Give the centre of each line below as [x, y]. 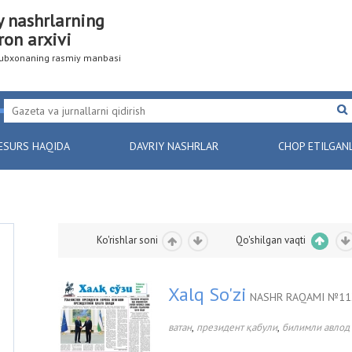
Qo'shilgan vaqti [271, 240]
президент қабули [237, 327]
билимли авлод [316, 327]
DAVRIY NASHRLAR [174, 146]
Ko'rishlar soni [128, 240]
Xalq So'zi [207, 294]
